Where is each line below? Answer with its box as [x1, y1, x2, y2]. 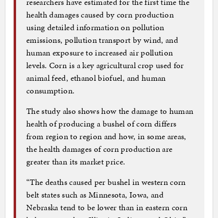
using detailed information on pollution [26, 21, 164, 34]
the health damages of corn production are [26, 143, 173, 155]
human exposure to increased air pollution [26, 47, 173, 59]
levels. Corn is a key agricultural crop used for [26, 59, 184, 72]
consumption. [26, 85, 75, 97]
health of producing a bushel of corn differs [26, 118, 177, 130]
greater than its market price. [26, 156, 126, 168]
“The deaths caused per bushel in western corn [26, 176, 186, 188]
